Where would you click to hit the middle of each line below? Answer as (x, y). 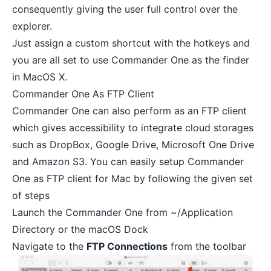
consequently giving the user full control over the (125, 9)
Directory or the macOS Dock (80, 229)
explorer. (32, 26)
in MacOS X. (40, 77)
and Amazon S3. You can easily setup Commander (128, 161)
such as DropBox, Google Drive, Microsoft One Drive (133, 144)
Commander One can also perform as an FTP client (129, 110)
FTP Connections (127, 246)
